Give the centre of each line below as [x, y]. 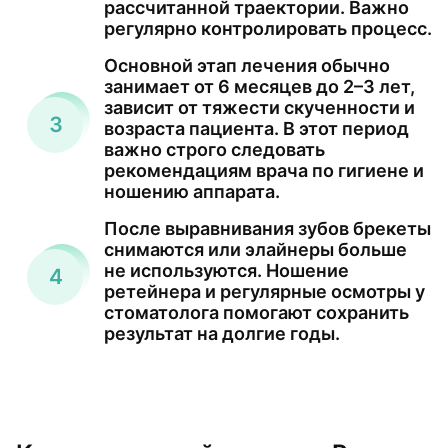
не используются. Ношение [226, 270]
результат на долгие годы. [222, 333]
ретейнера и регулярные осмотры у [264, 291]
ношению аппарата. [192, 191]
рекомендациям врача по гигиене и [264, 170]
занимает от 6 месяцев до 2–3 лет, [259, 86]
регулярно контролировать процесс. [268, 28]
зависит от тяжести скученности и [259, 107]
